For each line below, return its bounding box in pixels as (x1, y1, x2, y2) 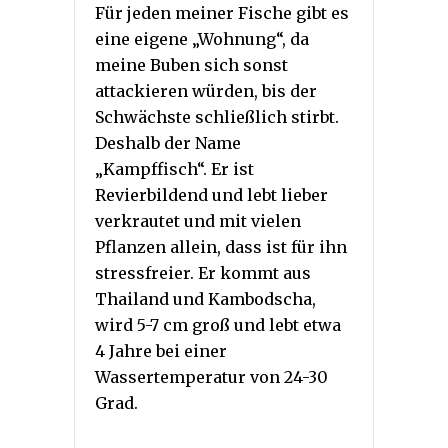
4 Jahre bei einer (95, 340, 227, 361)
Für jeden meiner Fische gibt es (95, 2, 349, 23)
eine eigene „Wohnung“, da (95, 28, 309, 49)
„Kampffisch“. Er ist (95, 158, 254, 179)
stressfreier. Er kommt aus (95, 262, 311, 283)
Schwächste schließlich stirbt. (95, 106, 339, 127)
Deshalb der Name (95, 132, 241, 153)
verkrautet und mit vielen (95, 210, 301, 231)
